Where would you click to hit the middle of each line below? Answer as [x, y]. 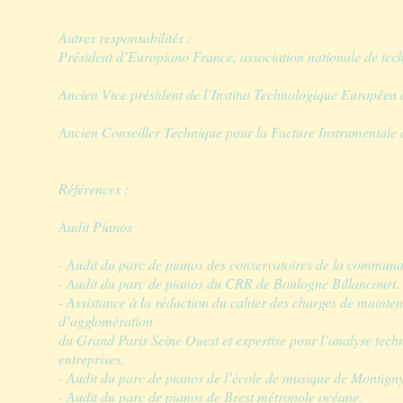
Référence [87, 188]
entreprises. [91, 358]
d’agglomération [106, 321]
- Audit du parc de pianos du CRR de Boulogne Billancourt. [229, 283]
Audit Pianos [95, 226]
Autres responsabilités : [125, 37]
